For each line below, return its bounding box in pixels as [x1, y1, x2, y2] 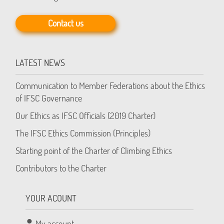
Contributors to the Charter [15, 162, 107, 174]
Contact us [47, 17, 83, 29]
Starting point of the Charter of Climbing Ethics [15, 144, 172, 157]
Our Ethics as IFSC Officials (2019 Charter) [15, 109, 156, 122]
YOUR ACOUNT [25, 192, 77, 204]
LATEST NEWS [15, 56, 65, 69]
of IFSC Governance [15, 92, 82, 104]
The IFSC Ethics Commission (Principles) [15, 127, 151, 139]
